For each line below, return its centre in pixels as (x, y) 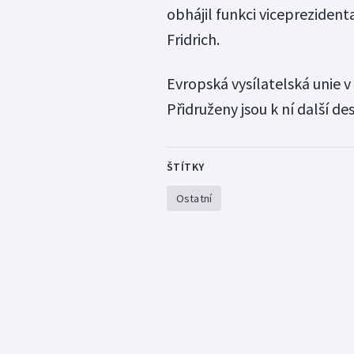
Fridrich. (193, 40)
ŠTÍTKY (185, 167)
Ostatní (194, 199)
